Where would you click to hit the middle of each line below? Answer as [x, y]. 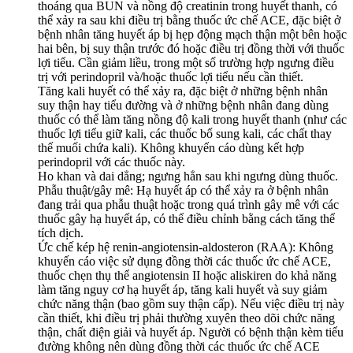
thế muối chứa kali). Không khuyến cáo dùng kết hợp [171, 148]
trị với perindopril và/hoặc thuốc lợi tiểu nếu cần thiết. [171, 77]
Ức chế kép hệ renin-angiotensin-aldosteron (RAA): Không [186, 247]
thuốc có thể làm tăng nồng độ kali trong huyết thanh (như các [192, 120]
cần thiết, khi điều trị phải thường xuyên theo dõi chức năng [186, 318]
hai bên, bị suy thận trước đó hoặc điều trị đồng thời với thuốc [191, 49]
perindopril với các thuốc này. [111, 162]
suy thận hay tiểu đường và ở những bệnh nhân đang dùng [183, 106]
